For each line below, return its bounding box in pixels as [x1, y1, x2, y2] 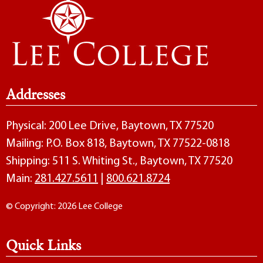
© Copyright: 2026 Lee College [6, 202, 123, 211]
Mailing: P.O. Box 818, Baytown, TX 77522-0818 [6, 138, 230, 150]
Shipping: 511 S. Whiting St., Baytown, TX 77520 [6, 156, 232, 167]
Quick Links [6, 237, 81, 254]
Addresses [6, 86, 65, 103]
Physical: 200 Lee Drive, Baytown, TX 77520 [6, 120, 214, 132]
